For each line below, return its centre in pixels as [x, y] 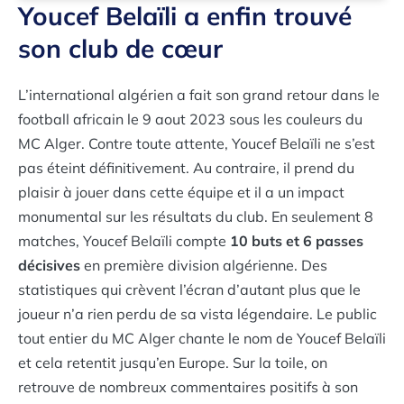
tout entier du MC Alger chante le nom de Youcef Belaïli [202, 338]
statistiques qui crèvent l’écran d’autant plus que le [189, 289]
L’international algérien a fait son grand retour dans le [199, 94]
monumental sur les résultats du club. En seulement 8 [196, 216]
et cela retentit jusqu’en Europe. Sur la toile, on [173, 362]
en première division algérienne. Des [204, 265]
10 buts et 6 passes [297, 240]
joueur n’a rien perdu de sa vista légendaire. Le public [197, 313]
